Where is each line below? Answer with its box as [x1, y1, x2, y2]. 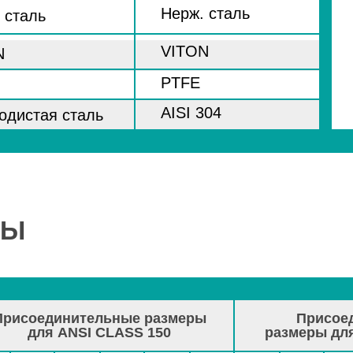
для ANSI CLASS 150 [28, 325, 171, 340]
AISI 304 [161, 104, 221, 121]
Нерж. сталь [161, 5, 250, 22]
